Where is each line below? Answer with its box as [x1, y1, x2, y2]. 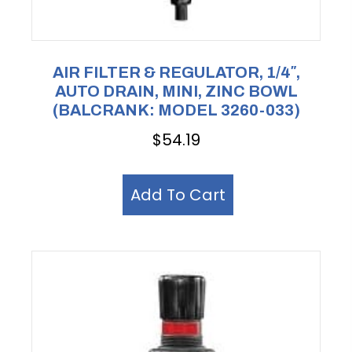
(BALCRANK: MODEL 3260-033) [52, 101, 300, 119]
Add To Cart [130, 183, 225, 206]
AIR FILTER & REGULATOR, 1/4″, [52, 64, 300, 82]
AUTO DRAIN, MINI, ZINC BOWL [54, 82, 298, 101]
